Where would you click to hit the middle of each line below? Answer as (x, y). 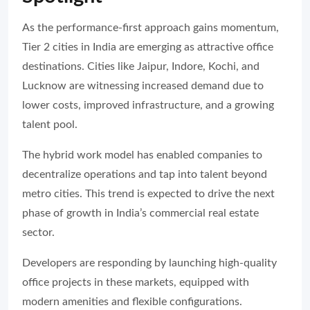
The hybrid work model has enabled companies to (142, 155)
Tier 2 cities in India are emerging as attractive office (148, 47)
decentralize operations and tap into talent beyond (145, 174)
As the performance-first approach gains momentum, (151, 27)
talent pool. (50, 124)
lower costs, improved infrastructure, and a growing (148, 105)
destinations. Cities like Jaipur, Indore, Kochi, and (141, 66)
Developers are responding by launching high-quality (149, 263)
